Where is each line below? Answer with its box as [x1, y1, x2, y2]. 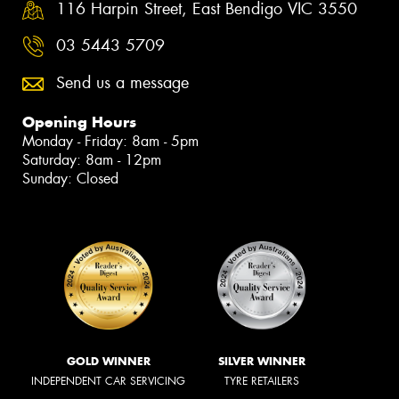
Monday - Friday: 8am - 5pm [22, 131, 199, 151]
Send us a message [56, 71, 189, 94]
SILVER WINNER [218, 354, 305, 368]
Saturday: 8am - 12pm [22, 150, 161, 169]
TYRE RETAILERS [224, 373, 299, 388]
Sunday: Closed [22, 168, 118, 188]
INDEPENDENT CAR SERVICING [31, 373, 185, 388]
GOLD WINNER [66, 354, 151, 368]
